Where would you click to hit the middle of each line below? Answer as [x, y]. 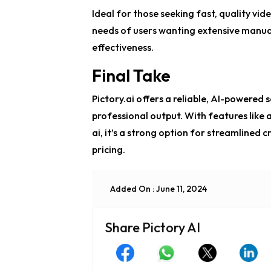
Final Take [131, 76]
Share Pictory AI [152, 228]
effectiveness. [123, 47]
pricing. [109, 150]
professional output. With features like [179, 116]
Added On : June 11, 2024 [158, 188]
